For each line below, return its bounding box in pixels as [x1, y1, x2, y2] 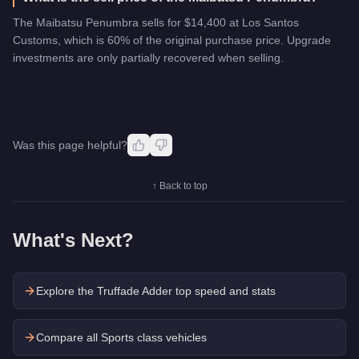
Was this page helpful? [13, 138, 127, 151]
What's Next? [13, 228, 134, 251]
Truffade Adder [97, 284, 172, 297]
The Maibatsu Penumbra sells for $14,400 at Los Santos [13, 15, 299, 29]
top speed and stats [172, 284, 276, 297]
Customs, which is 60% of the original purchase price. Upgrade [13, 33, 331, 46]
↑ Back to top [151, 179, 208, 192]
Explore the [36, 284, 97, 297]
